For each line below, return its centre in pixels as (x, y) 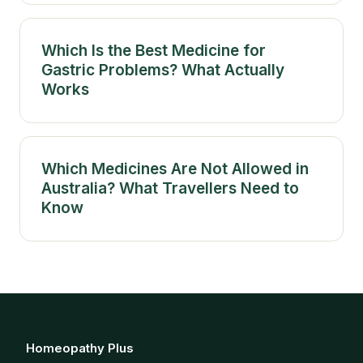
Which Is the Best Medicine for (154, 50)
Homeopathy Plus (80, 348)
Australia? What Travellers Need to (170, 188)
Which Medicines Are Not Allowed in (175, 169)
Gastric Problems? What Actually (163, 70)
